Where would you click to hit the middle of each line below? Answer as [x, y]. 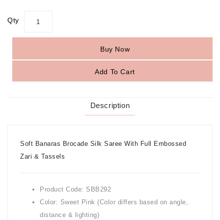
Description [110, 106]
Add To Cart [115, 72]
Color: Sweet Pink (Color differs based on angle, [114, 202]
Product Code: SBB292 [75, 190]
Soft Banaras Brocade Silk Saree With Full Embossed [103, 144]
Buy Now [115, 49]
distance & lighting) [71, 215]
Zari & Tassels [42, 157]
